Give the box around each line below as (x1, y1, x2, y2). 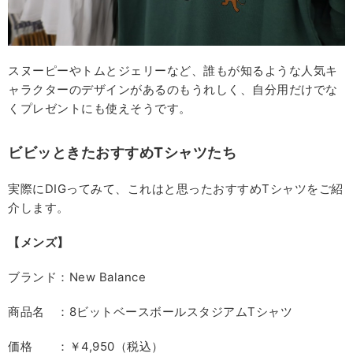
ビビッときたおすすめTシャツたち (8, 144, 236, 162)
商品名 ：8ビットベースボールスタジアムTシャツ (8, 304, 292, 320)
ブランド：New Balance (8, 269, 146, 285)
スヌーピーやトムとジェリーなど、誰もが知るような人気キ (8, 63, 338, 79)
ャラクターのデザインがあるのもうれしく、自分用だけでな (8, 82, 338, 98)
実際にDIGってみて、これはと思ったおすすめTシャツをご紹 (8, 181, 344, 197)
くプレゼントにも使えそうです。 (8, 101, 191, 117)
